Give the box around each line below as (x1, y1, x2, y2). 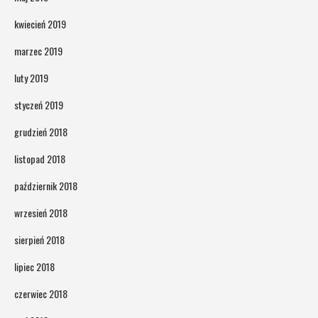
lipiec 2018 (14, 258, 55, 274)
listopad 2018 (14, 150, 65, 166)
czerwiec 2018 (14, 285, 67, 301)
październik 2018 (14, 177, 77, 193)
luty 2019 (14, 70, 48, 85)
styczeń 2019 (14, 97, 63, 112)
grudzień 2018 (14, 124, 67, 139)
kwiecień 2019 (14, 16, 66, 31)
